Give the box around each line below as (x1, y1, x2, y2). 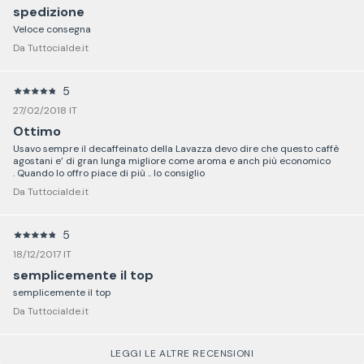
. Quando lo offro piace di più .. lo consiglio (13, 166, 205, 180)
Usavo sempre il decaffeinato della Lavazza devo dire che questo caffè (13, 141, 339, 155)
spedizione (13, 2, 84, 20)
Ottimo (13, 122, 61, 140)
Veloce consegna (13, 22, 91, 36)
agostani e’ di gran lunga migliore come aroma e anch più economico (13, 154, 331, 167)
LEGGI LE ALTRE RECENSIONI (110, 346, 254, 360)
